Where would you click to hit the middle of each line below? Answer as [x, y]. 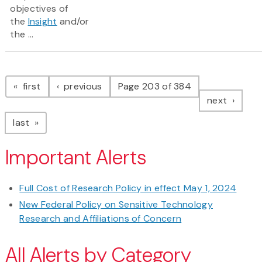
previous [82, 87]
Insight [42, 22]
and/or [73, 22]
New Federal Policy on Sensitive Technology [116, 205]
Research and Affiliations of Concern [101, 219]
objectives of [39, 9]
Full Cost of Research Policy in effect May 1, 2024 [128, 188]
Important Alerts [76, 158]
